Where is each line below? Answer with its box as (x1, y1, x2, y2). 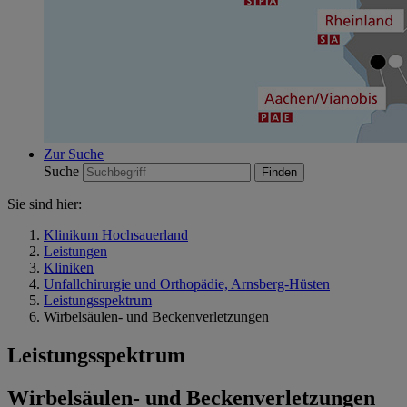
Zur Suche (44, 146, 104, 162)
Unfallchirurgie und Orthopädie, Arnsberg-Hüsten (44, 276, 330, 292)
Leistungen (44, 243, 107, 259)
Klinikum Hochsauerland (44, 227, 188, 243)
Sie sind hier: (7, 196, 82, 212)
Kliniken (44, 260, 94, 275)
